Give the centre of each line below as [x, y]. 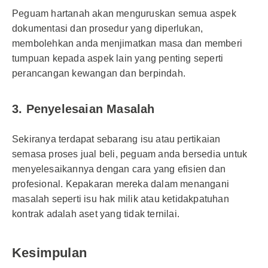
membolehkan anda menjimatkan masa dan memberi [127, 43]
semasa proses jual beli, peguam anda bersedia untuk [130, 154]
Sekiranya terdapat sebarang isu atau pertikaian [116, 139]
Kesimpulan [49, 253]
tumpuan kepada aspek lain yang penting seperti [118, 58]
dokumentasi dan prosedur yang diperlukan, [108, 28]
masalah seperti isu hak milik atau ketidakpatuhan [121, 199]
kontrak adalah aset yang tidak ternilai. [96, 214]
